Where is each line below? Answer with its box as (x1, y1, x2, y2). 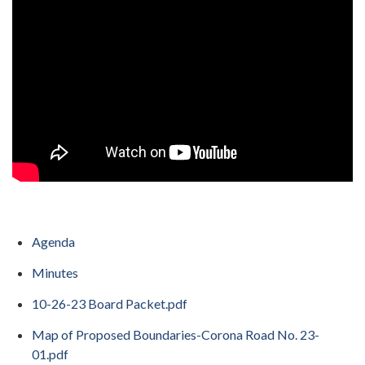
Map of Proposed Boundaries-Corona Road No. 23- (32, 326, 319, 342)
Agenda (32, 233, 75, 249)
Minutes (32, 264, 78, 280)
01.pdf (32, 345, 68, 362)
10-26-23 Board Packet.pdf (32, 295, 187, 311)
